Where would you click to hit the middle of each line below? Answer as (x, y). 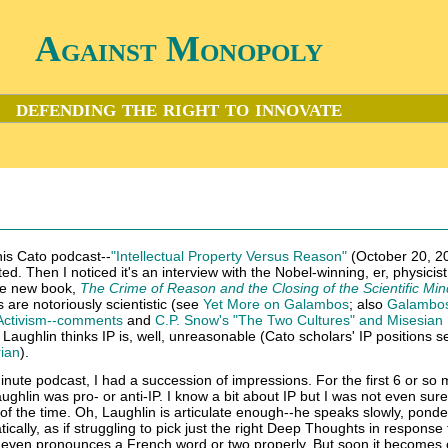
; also (368, 304)
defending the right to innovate (178, 108)
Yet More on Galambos (276, 304)
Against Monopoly (178, 49)
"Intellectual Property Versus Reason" (229, 256)
